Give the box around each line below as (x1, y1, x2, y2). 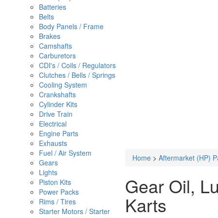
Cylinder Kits (39, 99, 77, 109)
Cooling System (39, 80, 87, 90)
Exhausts (39, 138, 67, 148)
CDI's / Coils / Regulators (39, 60, 116, 70)
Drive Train (39, 109, 73, 119)
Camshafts (39, 41, 72, 51)
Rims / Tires (39, 197, 76, 206)
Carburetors (39, 51, 76, 60)
